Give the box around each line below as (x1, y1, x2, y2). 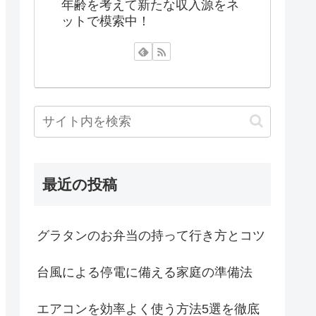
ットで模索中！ (61, 13, 150, 28)
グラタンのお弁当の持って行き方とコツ (37, 228, 265, 243)
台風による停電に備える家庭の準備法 (37, 265, 253, 279)
